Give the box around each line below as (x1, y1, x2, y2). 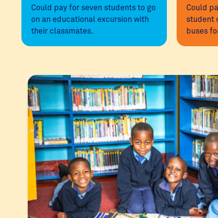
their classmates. (31, 26, 93, 35)
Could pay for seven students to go (31, 2, 156, 12)
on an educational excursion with (31, 14, 149, 23)
